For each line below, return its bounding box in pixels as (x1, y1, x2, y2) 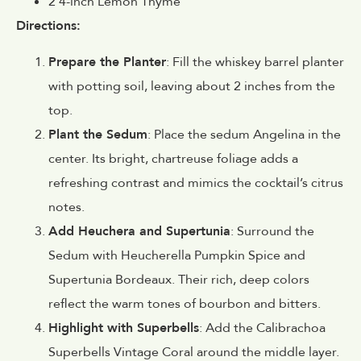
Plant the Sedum (48, 125, 147, 143)
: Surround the (230, 222, 314, 240)
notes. (48, 197, 85, 216)
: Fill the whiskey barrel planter (166, 52, 344, 71)
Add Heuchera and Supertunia (48, 222, 230, 240)
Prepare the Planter (48, 52, 166, 71)
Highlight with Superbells (48, 318, 199, 337)
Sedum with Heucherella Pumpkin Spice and (48, 246, 305, 264)
